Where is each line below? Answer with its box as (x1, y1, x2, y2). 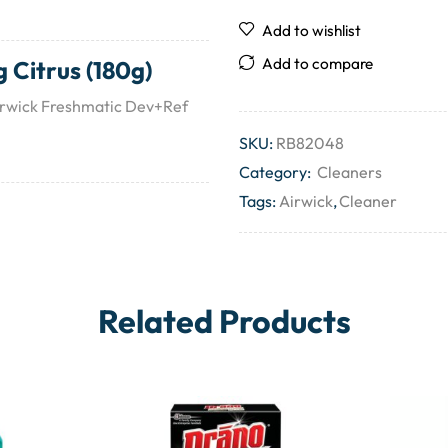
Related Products (97, 301, 351, 342)
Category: (239, 161, 314, 182)
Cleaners (317, 161, 382, 182)
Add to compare (262, 53, 373, 73)
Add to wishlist (262, 20, 361, 40)
